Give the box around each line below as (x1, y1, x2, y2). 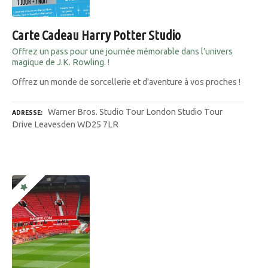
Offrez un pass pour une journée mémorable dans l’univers (12, 46, 233, 56)
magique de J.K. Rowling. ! (12, 57, 109, 67)
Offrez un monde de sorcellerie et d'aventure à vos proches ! (12, 77, 240, 87)
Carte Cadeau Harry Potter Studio (12, 27, 181, 42)
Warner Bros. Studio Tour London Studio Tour (48, 106, 223, 117)
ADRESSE (12, 109, 41, 116)
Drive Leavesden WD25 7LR (12, 119, 118, 129)
